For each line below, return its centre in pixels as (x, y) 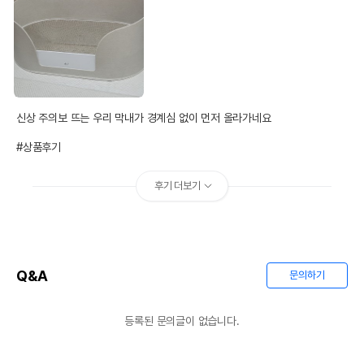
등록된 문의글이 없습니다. (182, 321)
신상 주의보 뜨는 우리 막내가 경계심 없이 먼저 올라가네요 (145, 118)
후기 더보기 (178, 186)
